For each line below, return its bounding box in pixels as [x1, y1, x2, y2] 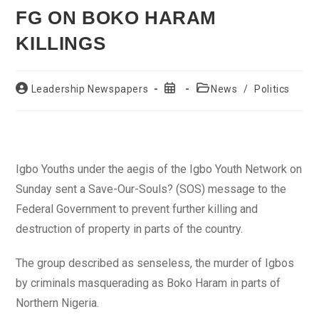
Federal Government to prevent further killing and [16, 202, 258, 216]
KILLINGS [16, 33, 106, 54]
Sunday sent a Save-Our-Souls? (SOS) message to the [16, 182, 287, 196]
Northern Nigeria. [16, 296, 100, 310]
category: [194, 95, 241, 107]
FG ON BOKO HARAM [16, 7, 217, 28]
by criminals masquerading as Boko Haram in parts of [16, 276, 281, 290]
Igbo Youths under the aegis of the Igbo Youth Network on [16, 162, 303, 176]
